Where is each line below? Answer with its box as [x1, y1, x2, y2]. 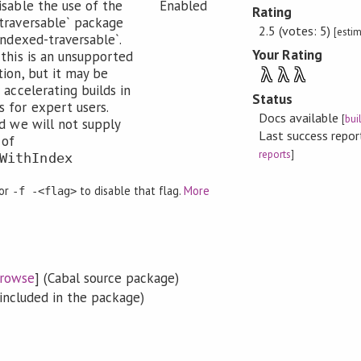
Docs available [258, 109, 342, 126]
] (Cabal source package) [34, 268, 180, 287]
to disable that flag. [77, 182, 184, 198]
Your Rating [252, 45, 322, 64]
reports [258, 147, 291, 161]
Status [252, 90, 293, 109]
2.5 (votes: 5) [258, 22, 334, 39]
